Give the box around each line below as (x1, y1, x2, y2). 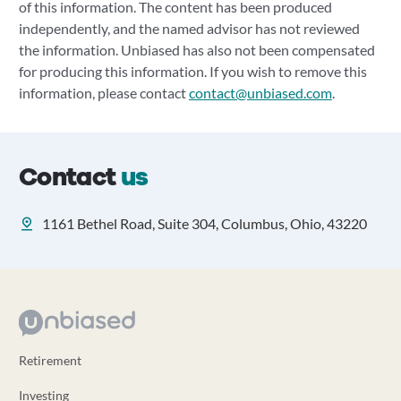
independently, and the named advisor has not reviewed (18, 20, 360, 37)
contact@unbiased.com (188, 84, 332, 101)
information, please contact (18, 84, 189, 101)
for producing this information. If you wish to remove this (18, 63, 367, 80)
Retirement (18, 353, 81, 368)
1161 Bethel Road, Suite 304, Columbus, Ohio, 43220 (41, 215, 367, 232)
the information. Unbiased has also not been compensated (18, 41, 375, 58)
